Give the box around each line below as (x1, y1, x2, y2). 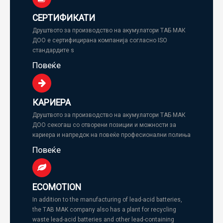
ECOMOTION (32, 182, 81, 192)
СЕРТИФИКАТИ (32, 13, 95, 23)
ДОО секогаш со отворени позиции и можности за (32, 121, 176, 128)
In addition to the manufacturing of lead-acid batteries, (32, 196, 182, 203)
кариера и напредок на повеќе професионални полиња (32, 131, 191, 138)
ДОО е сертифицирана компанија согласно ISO (32, 37, 167, 44)
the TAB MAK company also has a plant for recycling (32, 206, 176, 213)
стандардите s (32, 47, 74, 54)
